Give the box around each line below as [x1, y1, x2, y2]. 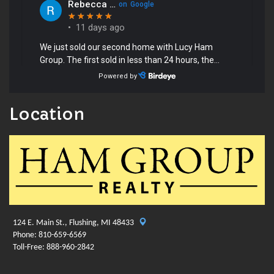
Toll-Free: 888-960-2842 [9, 243, 94, 253]
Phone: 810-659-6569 [9, 231, 86, 240]
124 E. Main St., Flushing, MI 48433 [9, 218, 136, 228]
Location [9, 104, 84, 124]
